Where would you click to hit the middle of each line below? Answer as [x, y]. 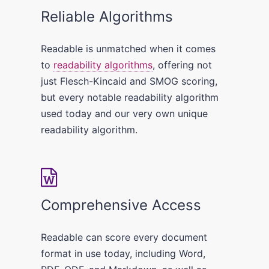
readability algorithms [103, 65]
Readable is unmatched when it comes [128, 48]
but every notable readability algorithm [130, 97]
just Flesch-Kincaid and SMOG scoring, [129, 81]
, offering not [183, 65]
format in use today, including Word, [123, 253]
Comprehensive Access [121, 205]
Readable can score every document [124, 237]
